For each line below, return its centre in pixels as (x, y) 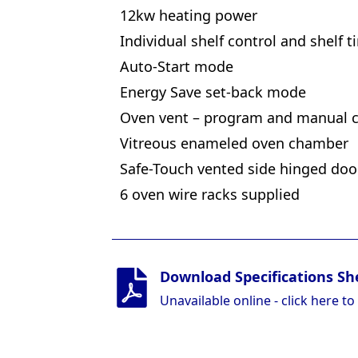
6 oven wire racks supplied (210, 194)
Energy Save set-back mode (213, 91)
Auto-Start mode (177, 66)
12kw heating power (189, 15)
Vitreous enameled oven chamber (234, 143)
